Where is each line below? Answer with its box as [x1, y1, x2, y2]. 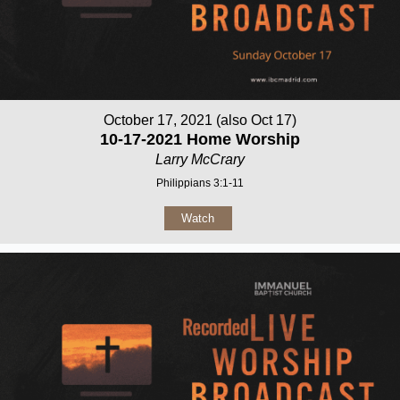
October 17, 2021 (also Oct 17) [104, 112, 296, 129]
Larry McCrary [155, 152, 245, 168]
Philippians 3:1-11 [156, 177, 244, 190]
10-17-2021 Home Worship [100, 130, 300, 149]
